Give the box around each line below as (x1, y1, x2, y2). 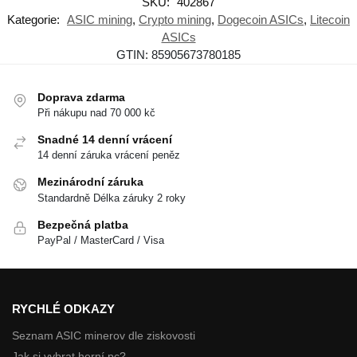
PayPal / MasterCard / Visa (37, 234, 164, 247)
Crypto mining (139, 12, 211, 26)
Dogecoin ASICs (218, 12, 304, 26)
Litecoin (310, 12, 350, 26)
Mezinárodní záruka (37, 175, 143, 189)
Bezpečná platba (37, 218, 128, 231)
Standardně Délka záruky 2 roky (37, 191, 186, 204)
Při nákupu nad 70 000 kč (37, 106, 155, 119)
